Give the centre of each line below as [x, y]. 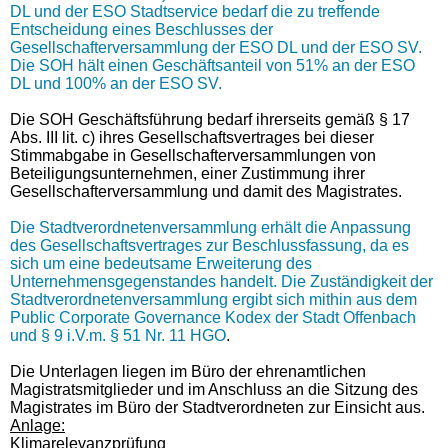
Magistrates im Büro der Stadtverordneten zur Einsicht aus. [217, 407]
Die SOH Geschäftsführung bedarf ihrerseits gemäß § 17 [210, 119]
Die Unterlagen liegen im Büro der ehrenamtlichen [188, 371]
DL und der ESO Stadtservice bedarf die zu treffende [195, 11]
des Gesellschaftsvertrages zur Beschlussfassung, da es [209, 245]
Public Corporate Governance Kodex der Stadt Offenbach [213, 317]
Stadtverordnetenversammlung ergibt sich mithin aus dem [213, 299]
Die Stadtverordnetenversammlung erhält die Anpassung [210, 227]
